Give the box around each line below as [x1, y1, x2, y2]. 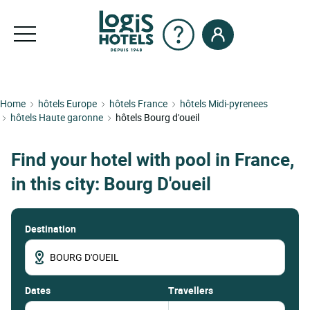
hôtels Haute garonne [10, 111, 103, 124]
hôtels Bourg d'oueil [116, 111, 199, 124]
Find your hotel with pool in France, [11, 147, 294, 172]
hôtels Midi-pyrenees [180, 97, 268, 110]
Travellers [167, 283, 213, 297]
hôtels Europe [38, 97, 97, 110]
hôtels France [109, 97, 167, 110]
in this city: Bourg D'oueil [11, 172, 211, 197]
